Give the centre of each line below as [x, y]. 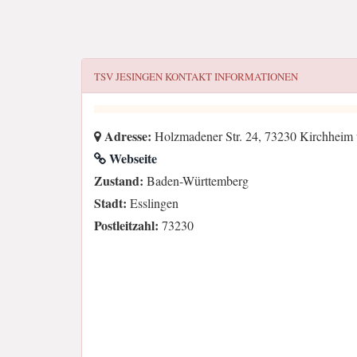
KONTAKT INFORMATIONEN [230, 76]
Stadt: [110, 203]
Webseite [131, 158]
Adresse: [126, 136]
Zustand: [119, 180]
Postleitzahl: [126, 225]
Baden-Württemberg [196, 180]
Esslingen [153, 203]
